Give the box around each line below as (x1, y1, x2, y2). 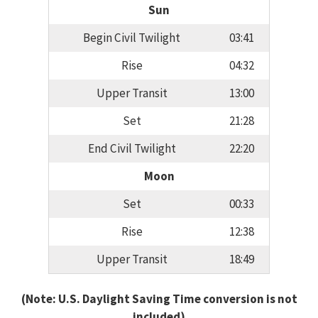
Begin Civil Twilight (83, 30, 180, 46)
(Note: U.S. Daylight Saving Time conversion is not (21, 290, 297, 307)
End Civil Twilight (87, 141, 176, 157)
